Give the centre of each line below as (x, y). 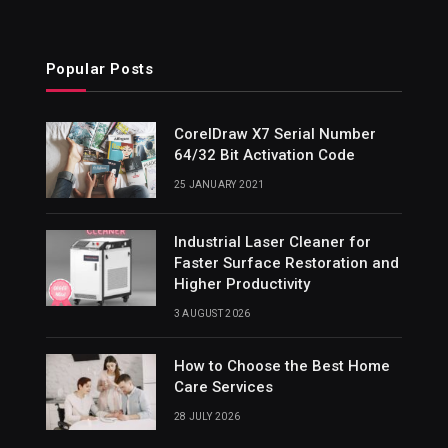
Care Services (223, 386)
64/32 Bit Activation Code (264, 154)
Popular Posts (99, 68)
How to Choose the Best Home (281, 365)
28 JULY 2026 (207, 416)
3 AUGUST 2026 (212, 313)
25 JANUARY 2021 (219, 184)
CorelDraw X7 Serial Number (274, 133)
